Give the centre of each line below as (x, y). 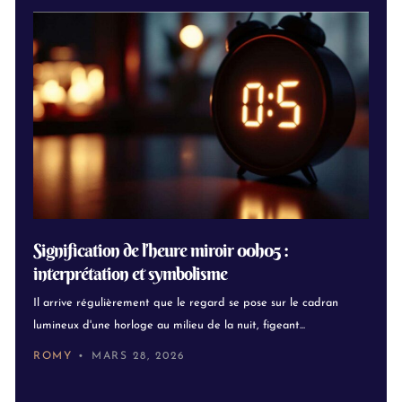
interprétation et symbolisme (130, 273)
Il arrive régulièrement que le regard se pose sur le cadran (186, 303)
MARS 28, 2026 (139, 356)
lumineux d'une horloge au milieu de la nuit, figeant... (169, 326)
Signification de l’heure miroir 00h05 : (161, 249)
